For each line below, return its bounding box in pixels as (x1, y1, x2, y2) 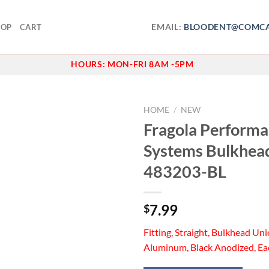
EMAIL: (151, 22, 184, 32)
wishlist (88, 145, 116, 156)
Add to (89, 134, 115, 145)
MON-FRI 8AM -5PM (107, 59, 194, 69)
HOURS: (71, 59, 107, 69)
